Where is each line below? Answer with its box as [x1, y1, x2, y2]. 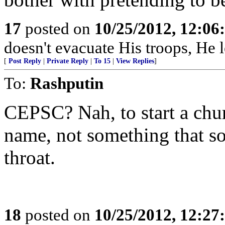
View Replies [116, 57, 154, 65]
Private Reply [47, 57, 88, 65]
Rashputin [30, 74, 103, 92]
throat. [4, 147, 55, 168]
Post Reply [9, 57, 41, 65]
